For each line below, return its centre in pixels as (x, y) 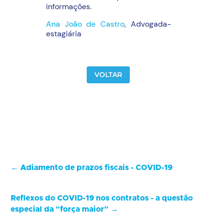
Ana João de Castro (85, 24)
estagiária (64, 33)
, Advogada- (148, 24)
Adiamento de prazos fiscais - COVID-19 (97, 168)
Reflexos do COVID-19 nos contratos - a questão (102, 198)
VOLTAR (108, 74)
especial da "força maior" (60, 209)
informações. (69, 6)
